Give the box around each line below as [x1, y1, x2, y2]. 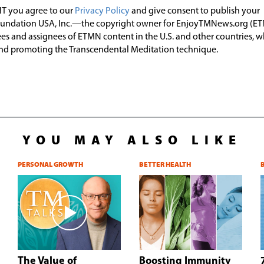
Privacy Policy [75, 6, 130, 16]
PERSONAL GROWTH [18, 161, 83, 168]
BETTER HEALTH [139, 161, 191, 168]
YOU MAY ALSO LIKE [22, 134, 242, 147]
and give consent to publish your [130, 6, 260, 16]
